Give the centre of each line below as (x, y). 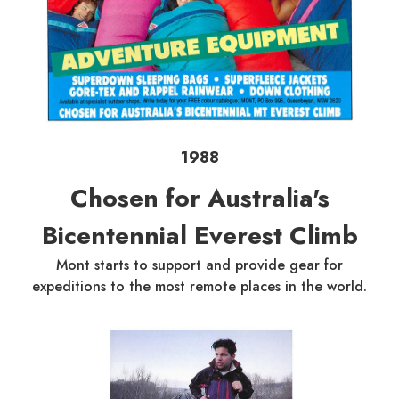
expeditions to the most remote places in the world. (199, 286)
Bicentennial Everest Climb (199, 235)
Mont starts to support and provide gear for (199, 265)
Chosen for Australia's (199, 198)
